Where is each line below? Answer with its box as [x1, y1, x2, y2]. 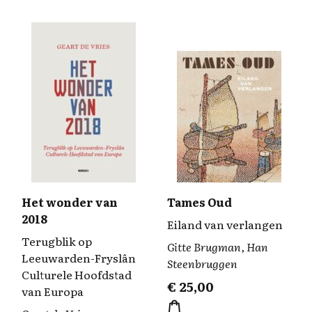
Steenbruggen [167, 255, 237, 272]
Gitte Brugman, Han [167, 238, 268, 255]
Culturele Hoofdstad [22, 266, 132, 283]
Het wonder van [22, 194, 118, 210]
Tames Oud [167, 194, 232, 210]
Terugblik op [22, 233, 92, 249]
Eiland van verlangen [167, 216, 283, 233]
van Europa [22, 283, 84, 299]
